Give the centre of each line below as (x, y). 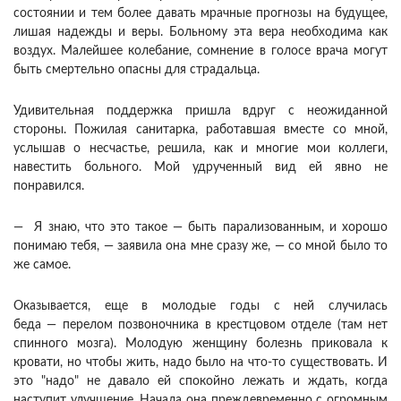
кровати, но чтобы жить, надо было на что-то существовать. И (200, 363)
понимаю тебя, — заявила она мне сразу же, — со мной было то (200, 247)
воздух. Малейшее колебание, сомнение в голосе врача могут (200, 51)
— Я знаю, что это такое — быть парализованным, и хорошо (200, 228)
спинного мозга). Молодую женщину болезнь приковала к (200, 344)
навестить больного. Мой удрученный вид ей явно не (200, 168)
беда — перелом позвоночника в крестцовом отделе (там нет (200, 325)
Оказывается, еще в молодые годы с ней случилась (200, 307)
